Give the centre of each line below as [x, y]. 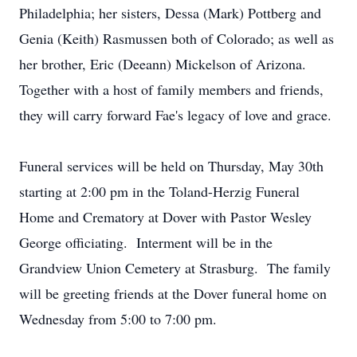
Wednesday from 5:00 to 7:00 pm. [118, 319]
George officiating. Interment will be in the [146, 242]
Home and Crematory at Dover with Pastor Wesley [165, 217]
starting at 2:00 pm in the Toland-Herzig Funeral [159, 191]
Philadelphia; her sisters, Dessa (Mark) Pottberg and [170, 13]
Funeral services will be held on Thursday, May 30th [171, 166]
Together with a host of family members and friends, [171, 89]
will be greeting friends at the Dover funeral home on [173, 293]
